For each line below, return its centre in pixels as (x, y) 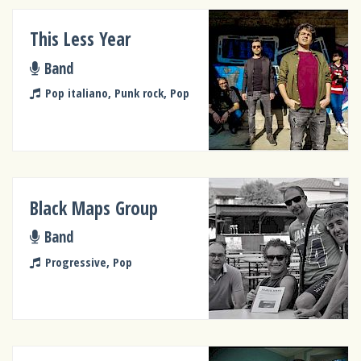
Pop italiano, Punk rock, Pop (117, 93)
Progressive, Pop (88, 261)
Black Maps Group (94, 208)
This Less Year (81, 39)
